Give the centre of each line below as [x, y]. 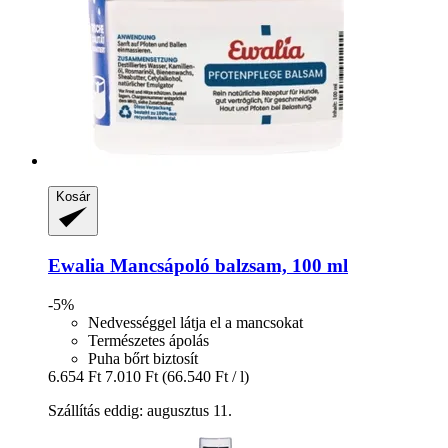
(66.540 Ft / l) [205, 376]
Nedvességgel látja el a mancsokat [195, 322]
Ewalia [76, 265]
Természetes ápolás [148, 340]
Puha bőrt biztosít [143, 358]
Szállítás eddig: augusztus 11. [140, 410]
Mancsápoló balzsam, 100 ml [226, 265]
